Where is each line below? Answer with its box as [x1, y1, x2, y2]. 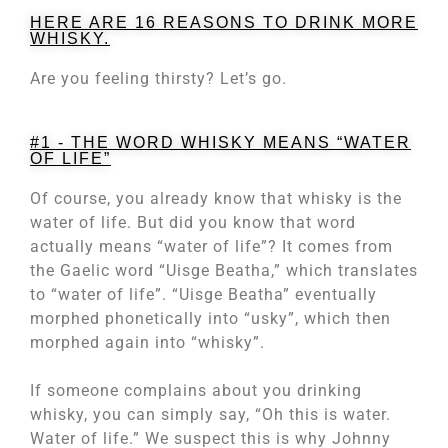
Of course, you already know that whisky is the [30, 188, 402, 208]
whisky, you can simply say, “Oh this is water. [30, 404, 391, 424]
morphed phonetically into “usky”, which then [30, 308, 391, 328]
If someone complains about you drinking [30, 380, 362, 400]
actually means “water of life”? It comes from [30, 236, 393, 256]
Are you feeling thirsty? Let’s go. [30, 68, 287, 88]
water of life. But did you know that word [30, 212, 356, 232]
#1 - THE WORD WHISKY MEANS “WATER [30, 133, 411, 151]
